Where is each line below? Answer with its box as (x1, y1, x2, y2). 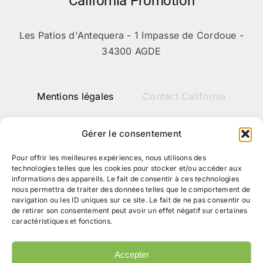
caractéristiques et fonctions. (12, 217, 113, 225)
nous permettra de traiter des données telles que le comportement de (12, 185, 251, 194)
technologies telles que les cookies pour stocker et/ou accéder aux (12, 164, 242, 173)
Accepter (114, 249, 149, 259)
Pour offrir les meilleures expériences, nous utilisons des (12, 153, 206, 162)
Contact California (143, 90, 226, 103)
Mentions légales (37, 90, 114, 103)
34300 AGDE (102, 45, 161, 58)
